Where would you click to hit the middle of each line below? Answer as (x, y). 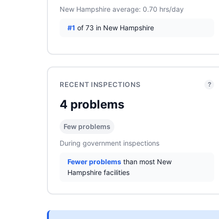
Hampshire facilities (99, 172)
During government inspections (109, 143)
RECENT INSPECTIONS (100, 84)
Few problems (87, 126)
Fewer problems (94, 162)
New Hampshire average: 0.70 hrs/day (122, 9)
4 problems (92, 104)
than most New (146, 162)
